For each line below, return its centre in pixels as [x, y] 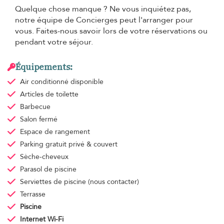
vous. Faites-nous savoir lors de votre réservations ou [111, 31]
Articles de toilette [49, 94]
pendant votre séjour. [54, 42]
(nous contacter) [113, 181]
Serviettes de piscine [54, 181]
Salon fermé [38, 119]
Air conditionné [45, 81]
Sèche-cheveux [44, 156]
